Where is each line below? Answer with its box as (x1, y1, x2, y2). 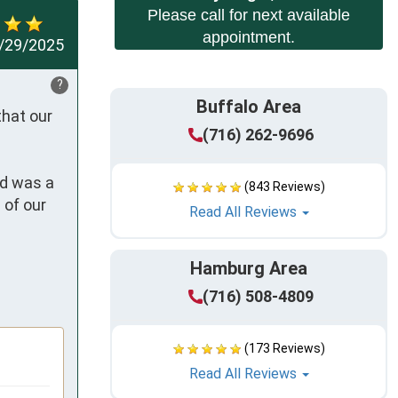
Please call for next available (147, 6, 350, 25)
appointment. (203, 28, 295, 47)
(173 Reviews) (243, 341, 325, 356)
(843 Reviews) (243, 179, 325, 195)
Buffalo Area (196, 96, 301, 118)
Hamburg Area (190, 258, 307, 280)
